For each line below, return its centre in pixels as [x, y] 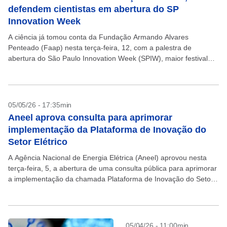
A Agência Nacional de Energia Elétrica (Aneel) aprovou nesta [107, 158]
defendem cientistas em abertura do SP [93, 9]
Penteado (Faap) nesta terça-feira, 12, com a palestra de [100, 48]
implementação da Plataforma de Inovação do [107, 130]
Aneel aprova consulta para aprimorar [90, 118]
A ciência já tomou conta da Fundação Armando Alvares [98, 37]
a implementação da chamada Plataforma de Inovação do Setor [111, 179]
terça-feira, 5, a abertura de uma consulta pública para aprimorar [112, 168]
